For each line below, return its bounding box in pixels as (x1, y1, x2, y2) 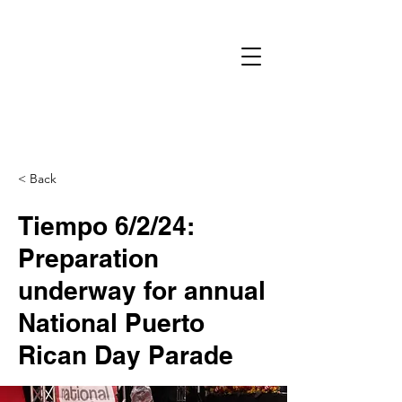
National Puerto (18, 308, 205, 337)
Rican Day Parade (18, 340, 233, 370)
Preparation (18, 243, 159, 273)
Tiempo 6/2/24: (18, 211, 194, 240)
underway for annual (18, 275, 266, 305)
